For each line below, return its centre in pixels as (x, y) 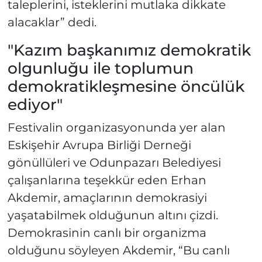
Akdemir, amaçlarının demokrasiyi (107, 197)
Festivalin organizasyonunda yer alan (116, 127)
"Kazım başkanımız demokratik (129, 50)
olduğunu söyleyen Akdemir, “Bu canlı (118, 250)
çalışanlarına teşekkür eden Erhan (107, 180)
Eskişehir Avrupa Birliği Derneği (99, 145)
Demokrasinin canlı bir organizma (107, 232)
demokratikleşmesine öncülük (126, 87)
